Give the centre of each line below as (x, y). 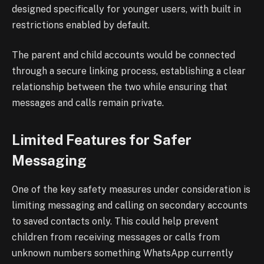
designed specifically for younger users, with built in (126, 9)
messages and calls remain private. (88, 103)
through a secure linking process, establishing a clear (129, 71)
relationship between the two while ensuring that (120, 87)
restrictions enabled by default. (81, 25)
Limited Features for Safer (102, 140)
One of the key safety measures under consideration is (131, 190)
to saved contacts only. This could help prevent (115, 222)
